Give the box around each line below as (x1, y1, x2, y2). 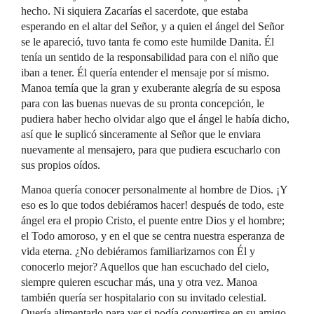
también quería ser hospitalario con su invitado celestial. (21, 292, 266, 303)
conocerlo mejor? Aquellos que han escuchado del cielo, (21, 261, 269, 273)
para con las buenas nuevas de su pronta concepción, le (21, 97, 264, 109)
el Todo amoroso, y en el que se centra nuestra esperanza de (21, 230, 285, 242)
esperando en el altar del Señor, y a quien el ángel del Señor (21, 20, 284, 32)
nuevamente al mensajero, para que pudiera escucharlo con (21, 144, 280, 156)
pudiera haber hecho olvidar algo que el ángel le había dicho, (21, 113, 289, 125)
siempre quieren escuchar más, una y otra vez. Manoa (21, 276, 257, 288)
